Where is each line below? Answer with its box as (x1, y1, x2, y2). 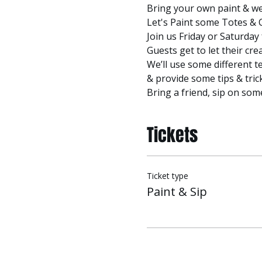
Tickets (146, 122, 198, 148)
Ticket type (146, 170, 188, 181)
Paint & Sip (146, 184, 207, 199)
